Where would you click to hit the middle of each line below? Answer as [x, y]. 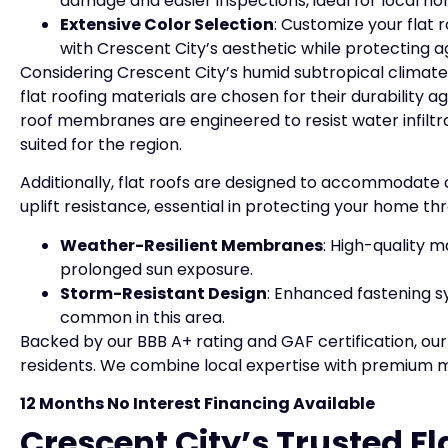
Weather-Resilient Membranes [191, 245]
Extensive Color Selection [167, 24]
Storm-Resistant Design [163, 293]
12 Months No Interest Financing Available [197, 403]
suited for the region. [101, 144]
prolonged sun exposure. [156, 269]
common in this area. [142, 317]
